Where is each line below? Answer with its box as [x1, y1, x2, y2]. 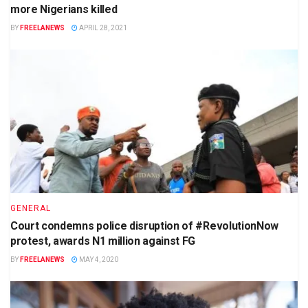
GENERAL [10, 203, 51, 213]
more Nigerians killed [10, 2, 118, 16]
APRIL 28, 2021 [78, 23, 127, 32]
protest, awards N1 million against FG [10, 234, 196, 247]
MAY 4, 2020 [78, 255, 118, 263]
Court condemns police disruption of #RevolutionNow [10, 219, 278, 232]
